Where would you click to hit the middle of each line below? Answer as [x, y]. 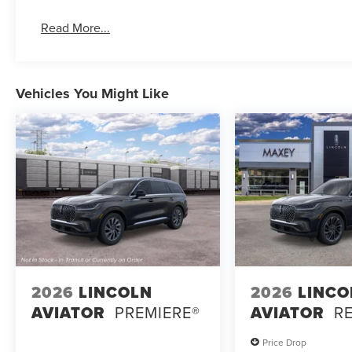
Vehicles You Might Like [92, 94]
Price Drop [285, 342]
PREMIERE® [158, 312]
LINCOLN [115, 292]
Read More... [76, 28]
